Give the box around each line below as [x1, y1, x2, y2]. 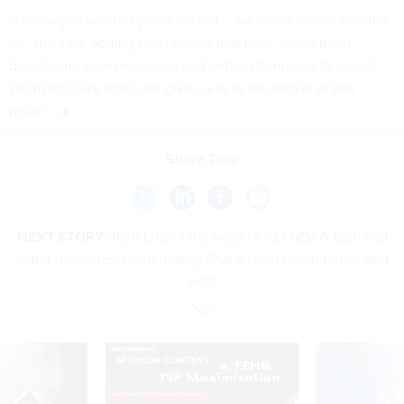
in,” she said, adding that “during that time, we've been [9, 32, 352, 53]
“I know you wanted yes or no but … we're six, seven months [9, 10, 387, 31]
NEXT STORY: [16, 225, 106, 247]
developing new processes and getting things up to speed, [9, 55, 378, 76]
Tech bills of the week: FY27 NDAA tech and [109, 225, 388, 246]
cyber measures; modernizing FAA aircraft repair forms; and [15, 248, 389, 269]
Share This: [174, 148, 239, 170]
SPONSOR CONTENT [116, 353, 209, 367]
